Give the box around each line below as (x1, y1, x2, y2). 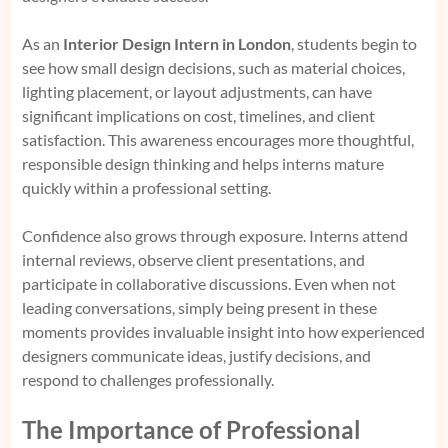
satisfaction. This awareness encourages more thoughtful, (22, 130, 414, 150)
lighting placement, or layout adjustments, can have (22, 82, 372, 102)
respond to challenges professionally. (22, 370, 274, 390)
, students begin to (291, 34, 417, 54)
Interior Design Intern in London (63, 34, 291, 54)
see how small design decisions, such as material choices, (22, 58, 405, 78)
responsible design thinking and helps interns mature (22, 154, 384, 174)
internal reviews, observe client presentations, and (22, 250, 365, 270)
